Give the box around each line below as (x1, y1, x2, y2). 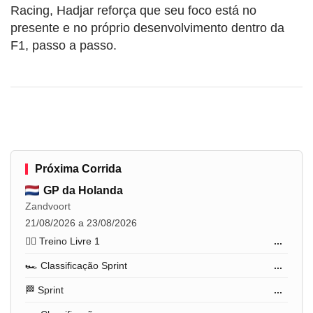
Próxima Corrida (35, 162, 122, 175)
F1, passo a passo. (10, 38, 117, 52)
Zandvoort (25, 200, 71, 212)
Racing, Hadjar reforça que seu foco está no (10, 3, 256, 17)
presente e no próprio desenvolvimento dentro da (10, 20, 284, 35)
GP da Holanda (43, 184, 123, 196)
